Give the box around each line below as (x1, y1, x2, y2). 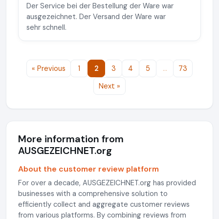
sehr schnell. (26, 22, 66, 32)
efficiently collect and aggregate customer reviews (18, 199, 190, 209)
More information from (18, 132, 124, 145)
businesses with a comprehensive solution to (18, 188, 168, 198)
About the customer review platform (18, 163, 159, 174)
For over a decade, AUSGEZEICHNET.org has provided (18, 177, 196, 188)
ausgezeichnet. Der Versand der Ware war (26, 11, 166, 22)
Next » (98, 81, 120, 90)
